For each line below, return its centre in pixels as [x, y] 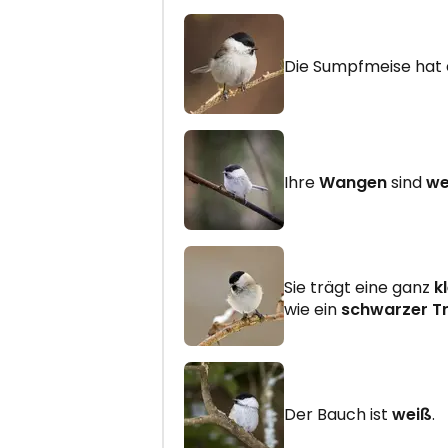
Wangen [353, 182]
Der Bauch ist [338, 414]
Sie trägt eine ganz [359, 287]
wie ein [312, 309]
